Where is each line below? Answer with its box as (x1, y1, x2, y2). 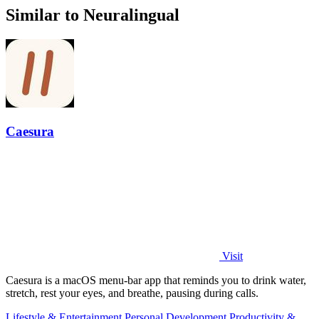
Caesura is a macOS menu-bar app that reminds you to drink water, (6, 273, 306, 286)
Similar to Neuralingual (6, 6, 179, 25)
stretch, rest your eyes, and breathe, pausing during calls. (6, 286, 258, 299)
